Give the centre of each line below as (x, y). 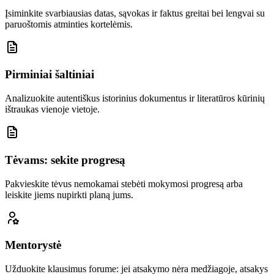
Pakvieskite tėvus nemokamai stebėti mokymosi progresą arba (124, 183)
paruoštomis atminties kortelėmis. (69, 24)
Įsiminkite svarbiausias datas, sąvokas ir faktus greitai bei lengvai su (135, 13)
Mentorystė (33, 245)
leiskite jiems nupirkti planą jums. (69, 194)
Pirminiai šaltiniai (50, 75)
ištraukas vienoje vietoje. (52, 109)
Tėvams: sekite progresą (65, 160)
